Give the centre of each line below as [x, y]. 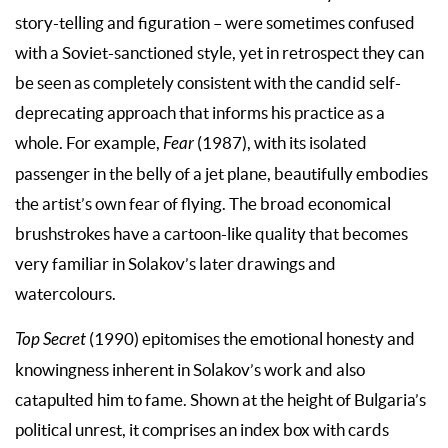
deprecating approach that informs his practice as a [200, 113]
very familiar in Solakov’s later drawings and [175, 264]
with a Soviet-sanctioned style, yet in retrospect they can [219, 53]
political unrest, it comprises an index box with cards [202, 430]
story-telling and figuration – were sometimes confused [215, 23]
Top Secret [50, 340]
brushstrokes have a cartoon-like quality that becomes [211, 234]
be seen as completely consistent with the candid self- [208, 83]
